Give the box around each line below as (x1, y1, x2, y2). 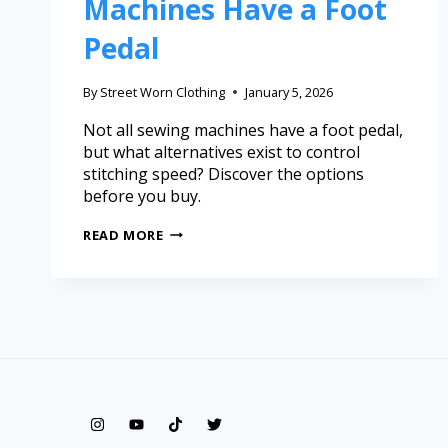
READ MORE (83, 225, 164, 244)
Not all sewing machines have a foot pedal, (83, 118, 403, 141)
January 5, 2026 (245, 82, 334, 101)
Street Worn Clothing (100, 82, 226, 101)
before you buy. (83, 184, 201, 207)
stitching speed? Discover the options (83, 162, 364, 185)
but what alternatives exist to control (83, 140, 360, 163)
